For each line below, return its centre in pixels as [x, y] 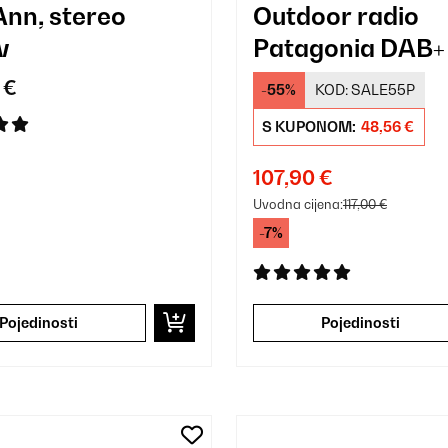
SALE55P [382, 89]
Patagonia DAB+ [348, 47]
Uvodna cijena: [297, 203]
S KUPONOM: [310, 126]
